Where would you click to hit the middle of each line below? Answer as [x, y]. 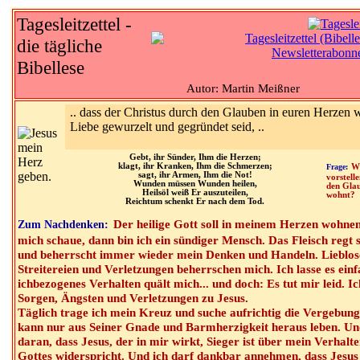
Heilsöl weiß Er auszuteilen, [195, 192]
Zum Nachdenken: [63, 224]
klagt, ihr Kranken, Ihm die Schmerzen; [195, 166]
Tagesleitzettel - [74, 24]
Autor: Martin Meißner [243, 88]
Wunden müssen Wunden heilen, [195, 184]
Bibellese [51, 67]
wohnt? [341, 195]
